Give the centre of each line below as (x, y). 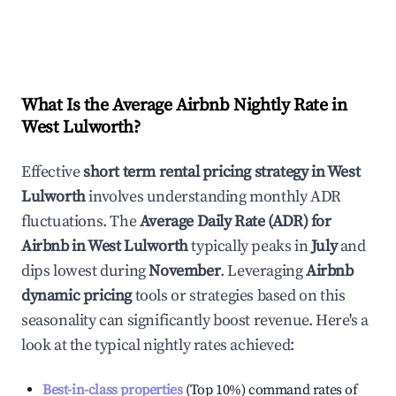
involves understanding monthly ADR (213, 197)
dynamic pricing (76, 296)
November (185, 271)
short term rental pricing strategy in (205, 172)
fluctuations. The (80, 221)
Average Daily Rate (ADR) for (235, 221)
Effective (52, 172)
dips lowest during (85, 271)
